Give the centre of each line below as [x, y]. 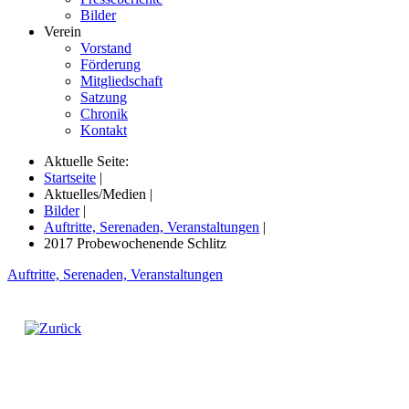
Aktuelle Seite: [90, 161]
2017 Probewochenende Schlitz [135, 243]
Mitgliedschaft [121, 80]
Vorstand [106, 47]
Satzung [104, 97]
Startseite [70, 177]
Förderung [110, 64]
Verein [63, 31]
